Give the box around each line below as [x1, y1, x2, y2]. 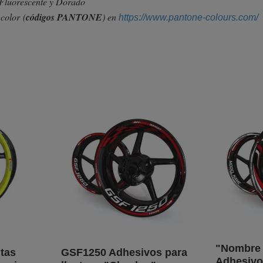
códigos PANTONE [26, 11, 102, 24]
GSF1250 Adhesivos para [60, 247, 187, 259]
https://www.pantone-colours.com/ [119, 12, 258, 23]
